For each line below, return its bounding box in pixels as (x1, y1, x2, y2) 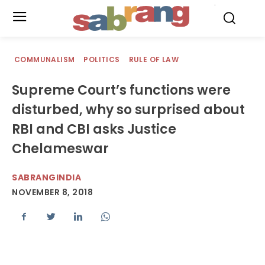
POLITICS (83, 54, 120, 64)
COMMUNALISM (14, 54, 75, 64)
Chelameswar (12, 140, 109, 158)
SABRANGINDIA (12, 172, 81, 183)
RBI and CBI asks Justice (12, 120, 176, 138)
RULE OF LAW (128, 54, 179, 64)
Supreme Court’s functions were (12, 81, 231, 99)
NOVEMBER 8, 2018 (12, 186, 93, 199)
